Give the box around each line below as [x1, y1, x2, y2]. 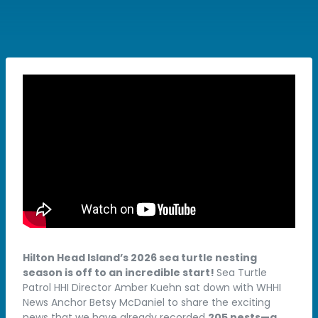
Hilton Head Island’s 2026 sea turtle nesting [23, 251, 257, 265]
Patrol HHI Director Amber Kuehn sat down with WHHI [23, 280, 281, 295]
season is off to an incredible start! [23, 265, 216, 280]
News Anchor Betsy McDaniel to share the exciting [23, 295, 270, 309]
